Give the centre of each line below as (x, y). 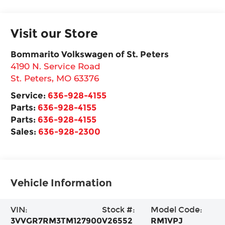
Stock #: (119, 209)
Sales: (25, 131)
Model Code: (177, 209)
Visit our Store (54, 33)
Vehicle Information (62, 183)
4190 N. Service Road (56, 66)
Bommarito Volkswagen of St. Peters (90, 54)
